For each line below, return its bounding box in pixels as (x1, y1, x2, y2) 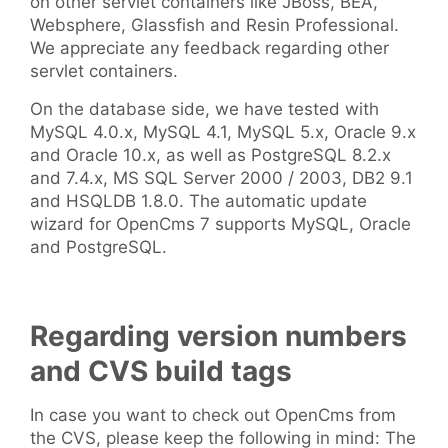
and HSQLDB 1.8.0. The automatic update (30, 191, 367, 212)
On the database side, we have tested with (30, 99, 379, 120)
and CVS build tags (30, 354, 292, 389)
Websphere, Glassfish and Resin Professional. (30, 15, 399, 36)
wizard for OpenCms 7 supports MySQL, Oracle (30, 214, 411, 235)
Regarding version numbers (30, 319, 407, 354)
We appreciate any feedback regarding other (30, 38, 389, 59)
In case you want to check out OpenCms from (30, 405, 396, 426)
